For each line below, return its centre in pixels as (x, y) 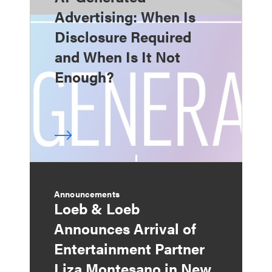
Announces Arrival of (125, 228)
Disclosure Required (123, 36)
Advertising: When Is (125, 16)
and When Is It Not (117, 56)
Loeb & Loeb (97, 208)
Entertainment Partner (129, 248)
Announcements (87, 193)
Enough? (84, 76)
